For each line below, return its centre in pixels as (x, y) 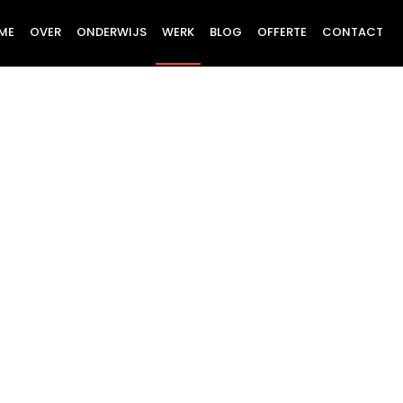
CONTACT (353, 32)
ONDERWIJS (112, 32)
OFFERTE (282, 32)
